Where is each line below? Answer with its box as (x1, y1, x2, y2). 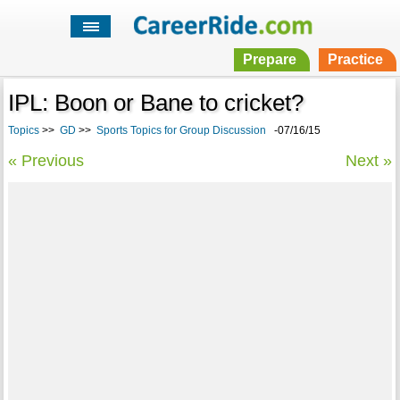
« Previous (7, 152, 84, 171)
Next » (346, 152, 393, 171)
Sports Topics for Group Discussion (96, 124, 266, 137)
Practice (327, 52, 383, 68)
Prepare (242, 52, 296, 68)
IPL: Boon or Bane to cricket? (7, 89, 304, 117)
